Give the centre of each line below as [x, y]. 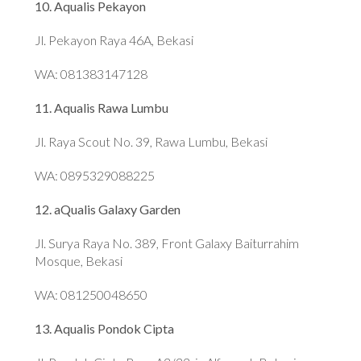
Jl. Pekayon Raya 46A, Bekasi [114, 40]
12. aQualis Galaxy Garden [108, 210]
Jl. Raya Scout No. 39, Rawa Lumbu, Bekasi [151, 142]
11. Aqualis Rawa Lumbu [102, 108]
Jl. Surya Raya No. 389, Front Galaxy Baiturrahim [167, 243]
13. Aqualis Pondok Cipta [105, 329]
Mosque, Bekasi [79, 261]
